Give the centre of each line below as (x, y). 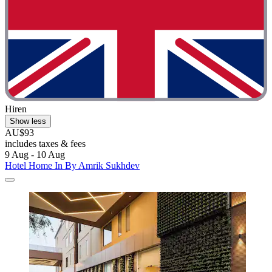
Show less (28, 121)
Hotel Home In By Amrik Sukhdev (72, 165)
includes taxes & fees (45, 143)
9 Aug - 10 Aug (35, 154)
